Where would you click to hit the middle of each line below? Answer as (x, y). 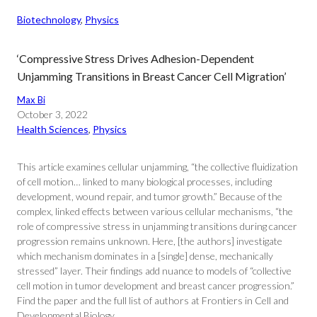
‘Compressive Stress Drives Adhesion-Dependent (136, 58)
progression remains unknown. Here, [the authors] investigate (150, 241)
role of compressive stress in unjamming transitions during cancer (157, 226)
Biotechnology (49, 19)
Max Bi (31, 100)
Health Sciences (53, 129)
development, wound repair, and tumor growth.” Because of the (150, 196)
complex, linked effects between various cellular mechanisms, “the (155, 211)
